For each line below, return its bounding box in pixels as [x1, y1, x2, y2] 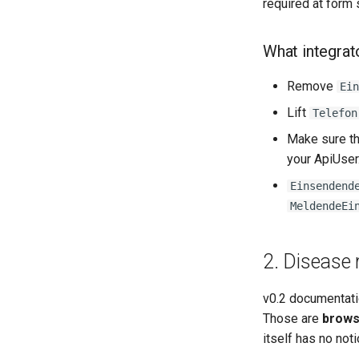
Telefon [313, 107, 357, 119]
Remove [287, 79, 337, 94]
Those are [263, 311, 322, 326]
